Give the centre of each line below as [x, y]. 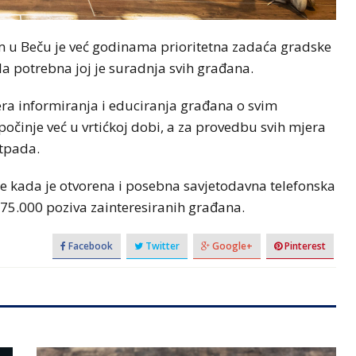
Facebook [89, 246]
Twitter [161, 246]
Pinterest [304, 246]
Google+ [231, 246]
